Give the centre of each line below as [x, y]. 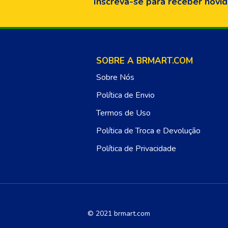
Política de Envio [125, 95]
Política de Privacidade [136, 149]
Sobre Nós [115, 78]
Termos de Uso [123, 113]
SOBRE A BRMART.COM [144, 61]
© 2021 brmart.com [119, 214]
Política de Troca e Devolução [148, 131]
